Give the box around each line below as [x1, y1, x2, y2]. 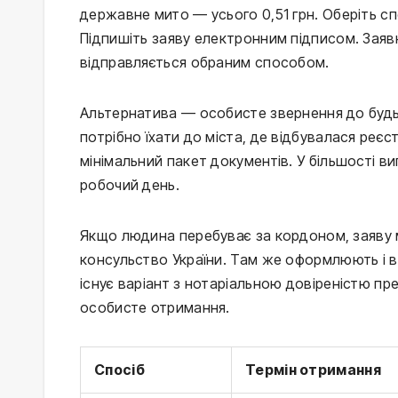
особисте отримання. [80, 298, 230, 317]
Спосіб [94, 361, 145, 379]
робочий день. [80, 176, 179, 195]
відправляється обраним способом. [80, 53, 330, 72]
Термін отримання [245, 361, 381, 379]
